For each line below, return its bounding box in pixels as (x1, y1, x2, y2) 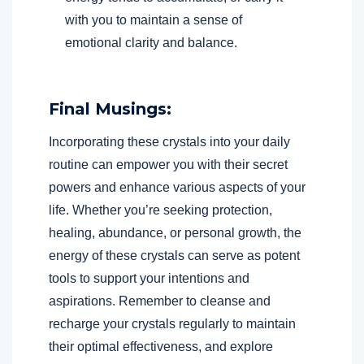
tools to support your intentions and (49, 271, 249, 285)
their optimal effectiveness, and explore (49, 339, 273, 353)
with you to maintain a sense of (65, 12, 242, 27)
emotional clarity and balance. (65, 35, 237, 50)
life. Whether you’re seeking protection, (49, 202, 272, 217)
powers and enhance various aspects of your (49, 180, 305, 194)
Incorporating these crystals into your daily (49, 134, 290, 149)
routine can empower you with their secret (49, 157, 288, 171)
